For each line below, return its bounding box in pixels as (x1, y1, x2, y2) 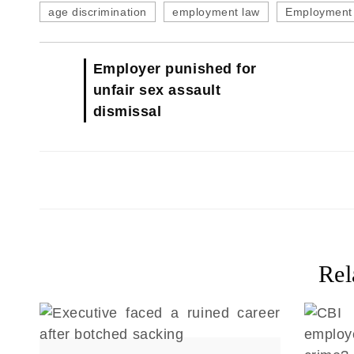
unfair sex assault (92, 82, 221, 98)
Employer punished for (92, 61, 257, 77)
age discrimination (48, 6, 147, 18)
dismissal (92, 104, 162, 119)
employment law (172, 6, 260, 18)
